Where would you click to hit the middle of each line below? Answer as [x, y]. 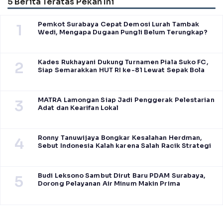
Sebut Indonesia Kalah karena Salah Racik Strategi [124, 146]
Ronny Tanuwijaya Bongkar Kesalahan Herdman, [120, 138]
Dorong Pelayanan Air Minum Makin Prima [109, 184]
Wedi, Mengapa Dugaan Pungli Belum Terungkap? [123, 33]
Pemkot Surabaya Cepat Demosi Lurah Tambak [119, 25]
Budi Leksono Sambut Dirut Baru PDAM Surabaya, [122, 176]
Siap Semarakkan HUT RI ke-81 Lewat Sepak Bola [121, 70]
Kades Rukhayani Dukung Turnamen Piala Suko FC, [123, 62]
